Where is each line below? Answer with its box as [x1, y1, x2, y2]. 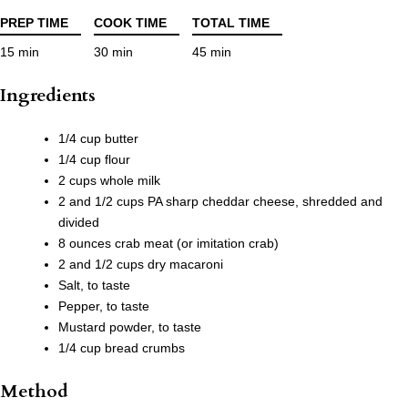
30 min [94, 45, 133, 60]
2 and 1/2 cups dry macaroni [58, 257, 223, 272]
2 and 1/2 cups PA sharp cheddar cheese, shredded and [58, 194, 382, 209]
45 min [192, 45, 231, 60]
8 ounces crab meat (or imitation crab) [58, 236, 279, 251]
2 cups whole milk [58, 173, 160, 189]
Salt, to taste [58, 278, 130, 293]
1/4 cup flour [58, 152, 130, 168]
